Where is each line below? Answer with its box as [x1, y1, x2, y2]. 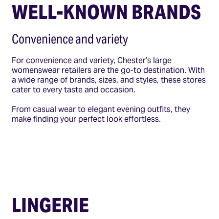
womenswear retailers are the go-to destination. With [12, 65, 205, 75]
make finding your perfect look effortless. [12, 113, 161, 124]
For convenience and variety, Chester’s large [12, 55, 172, 66]
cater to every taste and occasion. [12, 84, 135, 95]
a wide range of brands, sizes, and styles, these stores [12, 74, 206, 85]
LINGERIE [12, 192, 89, 218]
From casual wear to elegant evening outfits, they [12, 104, 190, 114]
